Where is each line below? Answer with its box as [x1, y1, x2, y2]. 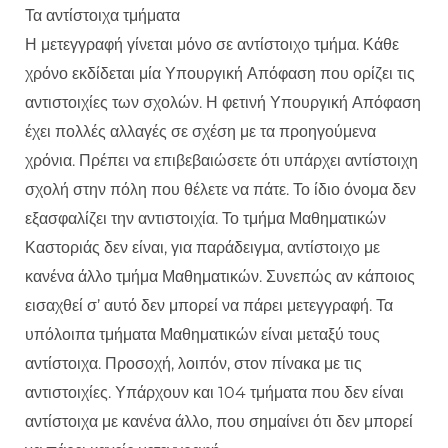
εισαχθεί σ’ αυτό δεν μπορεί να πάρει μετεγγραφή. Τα [25, 296, 393, 316]
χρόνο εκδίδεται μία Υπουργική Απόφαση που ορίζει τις [25, 64, 415, 84]
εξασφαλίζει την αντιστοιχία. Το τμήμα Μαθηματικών [25, 209, 386, 229]
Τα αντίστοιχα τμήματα [25, 6, 180, 26]
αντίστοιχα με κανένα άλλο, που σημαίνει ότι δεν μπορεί [25, 412, 413, 432]
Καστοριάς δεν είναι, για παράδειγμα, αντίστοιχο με [25, 238, 380, 258]
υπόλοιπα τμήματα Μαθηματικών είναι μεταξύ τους [25, 325, 380, 345]
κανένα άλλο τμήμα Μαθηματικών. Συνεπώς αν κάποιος [25, 267, 415, 287]
